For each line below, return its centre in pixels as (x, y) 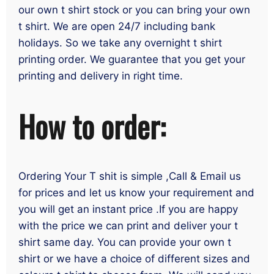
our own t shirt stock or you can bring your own (134, 9)
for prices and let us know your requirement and (136, 193)
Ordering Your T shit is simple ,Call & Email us (130, 176)
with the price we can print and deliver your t (128, 226)
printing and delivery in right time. (101, 76)
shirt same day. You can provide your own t (125, 243)
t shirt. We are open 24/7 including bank (117, 26)
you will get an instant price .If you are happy (128, 209)
